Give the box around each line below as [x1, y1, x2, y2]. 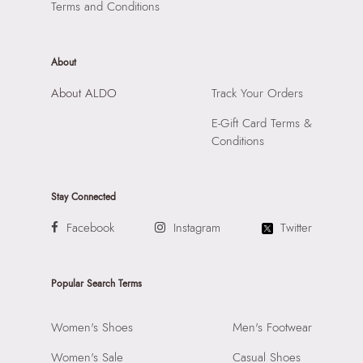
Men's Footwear [233, 318, 313, 337]
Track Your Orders [211, 84, 304, 103]
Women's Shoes [50, 318, 133, 337]
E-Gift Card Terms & [211, 114, 313, 133]
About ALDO [50, 84, 117, 103]
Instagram [173, 219, 221, 237]
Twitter [280, 219, 313, 237]
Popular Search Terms [50, 276, 142, 292]
